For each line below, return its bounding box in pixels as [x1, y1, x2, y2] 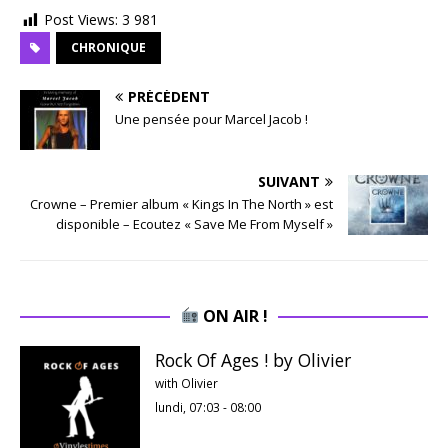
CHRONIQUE [71, 38, 146, 56]
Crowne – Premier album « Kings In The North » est [30, 194, 333, 213]
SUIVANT [258, 171, 320, 191]
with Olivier [155, 374, 218, 391]
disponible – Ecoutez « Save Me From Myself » [56, 214, 333, 233]
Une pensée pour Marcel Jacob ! [115, 109, 308, 128]
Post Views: [44, 10, 118, 30]
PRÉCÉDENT [128, 86, 210, 106]
